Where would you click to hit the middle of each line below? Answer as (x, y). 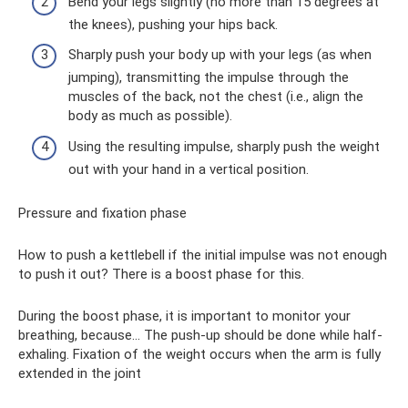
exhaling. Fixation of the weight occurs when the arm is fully (199, 354)
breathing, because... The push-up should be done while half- (200, 335)
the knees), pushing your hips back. (173, 24)
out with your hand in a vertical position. (189, 169)
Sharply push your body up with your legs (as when (220, 55)
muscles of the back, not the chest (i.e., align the (216, 97)
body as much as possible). (150, 116)
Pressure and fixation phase (102, 213)
